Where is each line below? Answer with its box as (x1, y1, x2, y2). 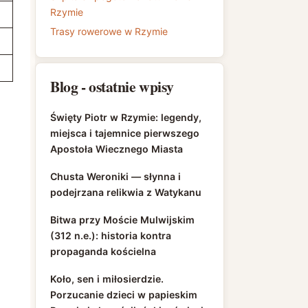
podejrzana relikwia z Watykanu (50, 186, 201, 198)
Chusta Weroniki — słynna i (50, 170, 181, 182)
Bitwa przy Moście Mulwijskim (50, 214, 195, 225)
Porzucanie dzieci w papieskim (50, 289, 197, 300)
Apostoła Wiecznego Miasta (50, 143, 183, 155)
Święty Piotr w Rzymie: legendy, (50, 111, 201, 123)
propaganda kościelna (50, 245, 156, 257)
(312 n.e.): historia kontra (50, 230, 171, 241)
